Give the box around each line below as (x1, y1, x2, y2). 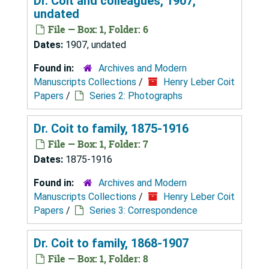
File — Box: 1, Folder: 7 (46, 137, 148, 151)
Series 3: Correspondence (89, 204, 198, 216)
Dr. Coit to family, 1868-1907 (34, 235, 189, 250)
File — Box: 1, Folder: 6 (46, 22, 148, 36)
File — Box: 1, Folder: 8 (46, 252, 148, 265)
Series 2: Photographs (89, 89, 183, 101)
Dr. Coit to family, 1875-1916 (34, 121, 189, 136)
